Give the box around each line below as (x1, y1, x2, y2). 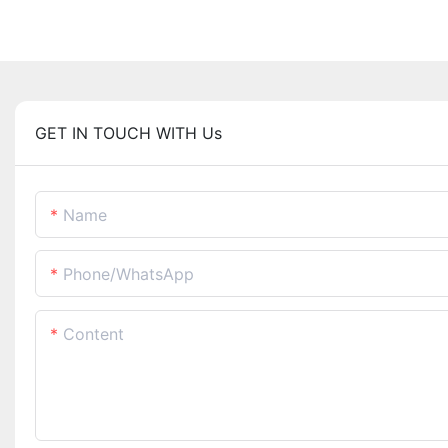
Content (63, 324, 124, 345)
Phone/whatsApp (63, 264, 194, 285)
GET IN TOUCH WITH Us (35, 123, 222, 144)
